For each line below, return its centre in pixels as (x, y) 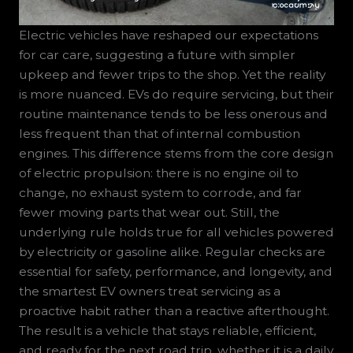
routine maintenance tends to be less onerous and (173, 114)
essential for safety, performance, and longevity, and (175, 272)
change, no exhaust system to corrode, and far (160, 193)
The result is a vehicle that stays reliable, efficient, (167, 331)
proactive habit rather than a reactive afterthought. (174, 311)
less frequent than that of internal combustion (159, 134)
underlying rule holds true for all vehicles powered (176, 232)
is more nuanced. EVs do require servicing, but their (176, 95)
